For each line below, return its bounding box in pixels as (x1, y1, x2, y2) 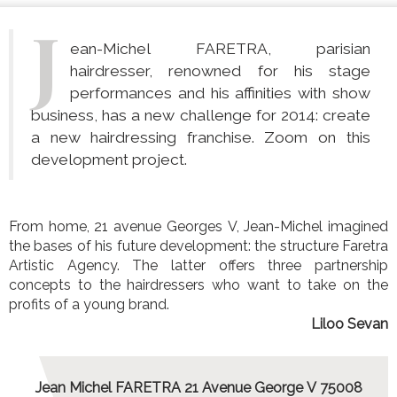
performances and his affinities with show (70, 84, 370, 103)
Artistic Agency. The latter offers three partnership (9, 257, 388, 275)
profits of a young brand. (9, 296, 173, 314)
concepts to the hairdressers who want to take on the (9, 276, 388, 294)
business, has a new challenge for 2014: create (31, 106, 370, 125)
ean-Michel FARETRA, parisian (70, 40, 370, 58)
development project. (31, 151, 187, 169)
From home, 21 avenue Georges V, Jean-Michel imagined (9, 218, 328, 236)
